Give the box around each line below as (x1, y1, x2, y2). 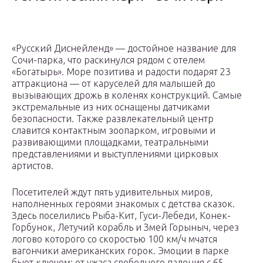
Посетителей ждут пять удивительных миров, (12, 187, 213, 198)
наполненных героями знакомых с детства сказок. (12, 198, 235, 210)
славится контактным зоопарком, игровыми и (12, 125, 215, 136)
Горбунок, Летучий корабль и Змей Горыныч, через (12, 222, 239, 233)
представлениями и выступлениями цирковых (12, 149, 218, 160)
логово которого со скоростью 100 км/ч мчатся (12, 234, 217, 245)
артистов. (12, 160, 53, 171)
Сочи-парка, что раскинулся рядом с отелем (12, 55, 205, 66)
